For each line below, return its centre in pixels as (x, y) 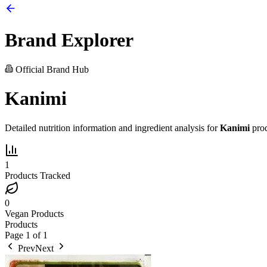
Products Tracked (38, 175)
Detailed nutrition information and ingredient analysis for (112, 128)
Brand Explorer (69, 40)
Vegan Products (34, 213)
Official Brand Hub (51, 69)
